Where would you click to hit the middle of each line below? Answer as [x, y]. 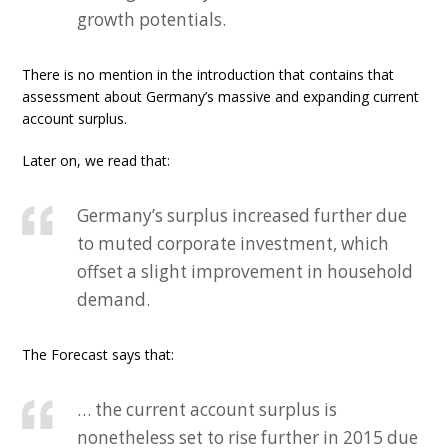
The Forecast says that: [98, 354]
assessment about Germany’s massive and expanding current [221, 96]
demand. [114, 299]
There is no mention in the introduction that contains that [208, 74]
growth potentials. [152, 19]
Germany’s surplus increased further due [242, 215]
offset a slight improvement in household [245, 271]
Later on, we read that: [96, 160]
